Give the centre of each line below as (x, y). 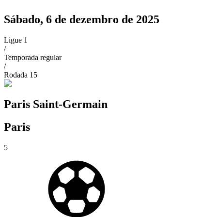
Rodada (16, 75)
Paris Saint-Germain (56, 104)
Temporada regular (33, 57)
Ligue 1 (16, 40)
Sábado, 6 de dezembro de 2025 (82, 19)
